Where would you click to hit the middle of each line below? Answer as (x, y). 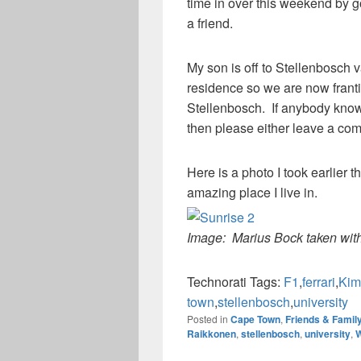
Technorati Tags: (235, 282)
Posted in (207, 319)
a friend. (210, 23)
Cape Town (255, 320)
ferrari (319, 282)
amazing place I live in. (252, 192)
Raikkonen (212, 334)
